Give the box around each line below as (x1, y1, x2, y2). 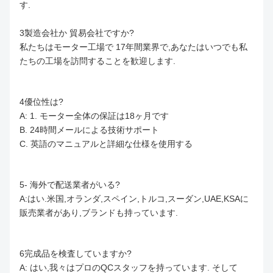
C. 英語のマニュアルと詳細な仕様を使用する (19, 139, 193, 149)
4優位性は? (19, 97, 63, 107)
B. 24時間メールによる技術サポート (19, 125, 159, 135)
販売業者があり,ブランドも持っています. (19, 208, 178, 218)
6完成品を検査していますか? (19, 249, 132, 259)
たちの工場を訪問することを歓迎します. (19, 56, 175, 66)
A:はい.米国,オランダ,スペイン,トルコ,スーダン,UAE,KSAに (19, 194, 249, 204)
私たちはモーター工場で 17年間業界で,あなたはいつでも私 (19, 42, 247, 52)
